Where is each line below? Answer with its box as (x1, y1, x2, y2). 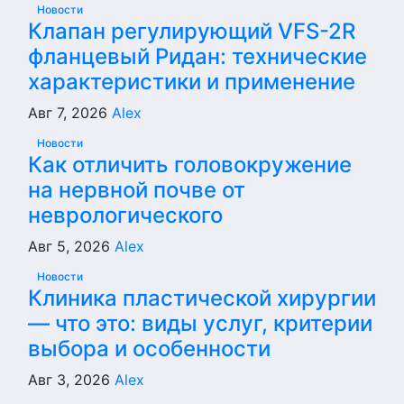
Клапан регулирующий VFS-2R (28, 18, 355, 45)
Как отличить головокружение (28, 151, 352, 179)
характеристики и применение (28, 69, 355, 96)
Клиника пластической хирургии (28, 285, 376, 312)
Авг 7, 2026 (28, 104, 112, 123)
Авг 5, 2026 (28, 237, 115, 256)
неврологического (28, 202, 223, 229)
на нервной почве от (28, 177, 245, 204)
